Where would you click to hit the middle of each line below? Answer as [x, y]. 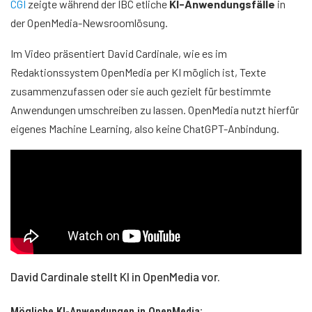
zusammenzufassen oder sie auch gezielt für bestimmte [141, 91]
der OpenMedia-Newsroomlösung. [90, 22]
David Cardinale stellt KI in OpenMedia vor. [115, 276]
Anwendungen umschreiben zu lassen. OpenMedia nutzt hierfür [155, 109]
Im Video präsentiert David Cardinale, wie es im [119, 53]
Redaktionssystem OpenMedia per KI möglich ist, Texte [138, 72]
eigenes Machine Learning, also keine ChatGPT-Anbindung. [145, 128]
